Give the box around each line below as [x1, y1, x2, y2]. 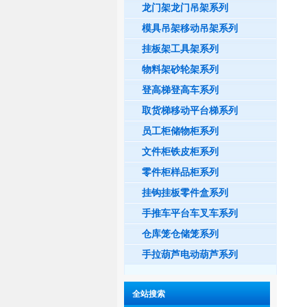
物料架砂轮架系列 [142, 64, 219, 75]
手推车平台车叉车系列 [142, 208, 238, 219]
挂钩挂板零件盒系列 [142, 187, 228, 198]
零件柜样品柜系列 [142, 167, 219, 177]
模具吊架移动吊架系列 [142, 23, 238, 34]
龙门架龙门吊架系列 [142, 2, 228, 13]
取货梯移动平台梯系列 [142, 105, 238, 116]
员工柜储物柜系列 [142, 125, 219, 136]
